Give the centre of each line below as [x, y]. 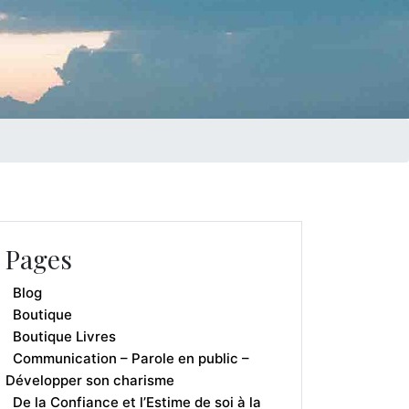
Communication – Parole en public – [131, 358]
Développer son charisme [90, 380]
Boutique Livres [64, 336]
